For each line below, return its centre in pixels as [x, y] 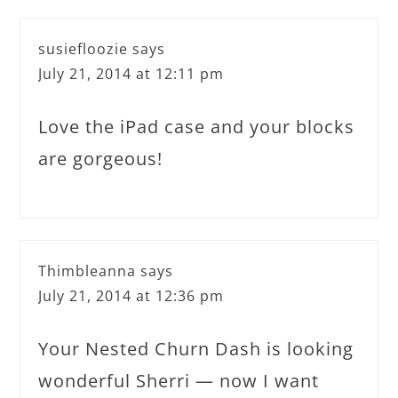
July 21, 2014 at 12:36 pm [131, 295]
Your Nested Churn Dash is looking [196, 348]
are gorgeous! [101, 158]
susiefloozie [84, 48]
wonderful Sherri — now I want [179, 380]
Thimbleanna [88, 271]
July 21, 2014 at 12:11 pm [131, 73]
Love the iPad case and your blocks [197, 126]
